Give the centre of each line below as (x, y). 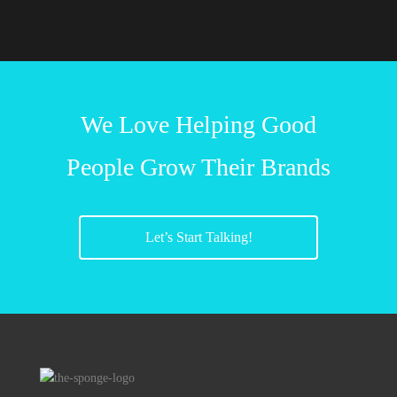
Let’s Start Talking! (198, 237)
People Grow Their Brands (198, 167)
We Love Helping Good (198, 125)
